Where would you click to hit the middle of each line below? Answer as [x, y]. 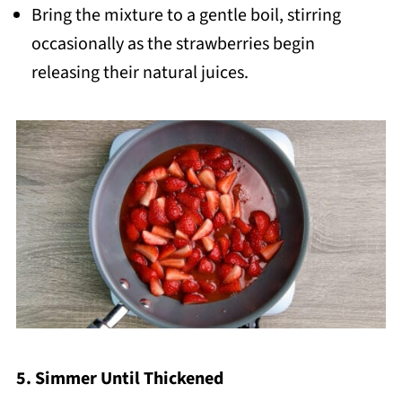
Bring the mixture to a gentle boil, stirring [186, 16]
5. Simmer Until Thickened [119, 378]
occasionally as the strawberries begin [173, 44]
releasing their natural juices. [140, 73]
